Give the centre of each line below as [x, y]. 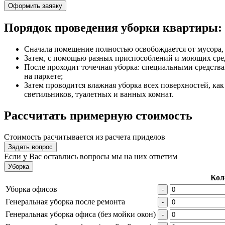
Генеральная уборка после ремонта [65, 201]
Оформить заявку [35, 6]
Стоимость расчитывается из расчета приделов [85, 137]
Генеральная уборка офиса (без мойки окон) [81, 214]
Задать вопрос [30, 147]
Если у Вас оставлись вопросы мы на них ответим [91, 156]
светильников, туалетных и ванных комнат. [99, 94]
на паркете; [43, 76]
